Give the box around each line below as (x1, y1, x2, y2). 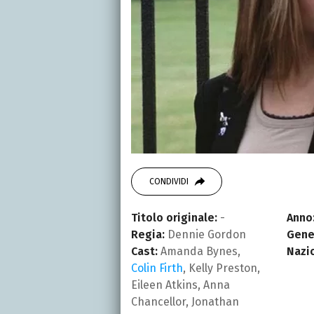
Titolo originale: (131, 210, 217, 224)
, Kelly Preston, (183, 261, 260, 275)
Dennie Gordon (165, 227, 246, 241)
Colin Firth (131, 261, 183, 275)
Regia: (131, 227, 165, 241)
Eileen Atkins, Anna (131, 278, 230, 292)
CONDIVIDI (149, 176, 189, 186)
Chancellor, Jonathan (131, 294, 239, 308)
